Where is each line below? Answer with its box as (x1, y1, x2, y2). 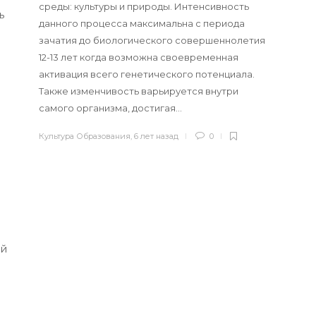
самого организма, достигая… (39, 102, 183, 114)
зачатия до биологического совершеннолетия (39, 35, 266, 47)
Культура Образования (39, 131, 131, 142)
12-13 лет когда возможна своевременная (39, 51, 239, 63)
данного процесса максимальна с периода (39, 18, 245, 30)
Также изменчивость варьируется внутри (39, 85, 239, 97)
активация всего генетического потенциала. (39, 68, 255, 80)
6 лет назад (134, 131, 179, 142)
